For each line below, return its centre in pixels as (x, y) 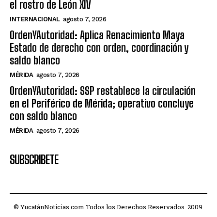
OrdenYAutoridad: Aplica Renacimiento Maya (97, 35)
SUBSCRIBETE (34, 159)
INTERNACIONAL (35, 19)
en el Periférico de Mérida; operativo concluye (102, 103)
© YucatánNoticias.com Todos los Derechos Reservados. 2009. (108, 207)
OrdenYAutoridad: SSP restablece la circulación (103, 91)
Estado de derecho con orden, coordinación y (99, 47)
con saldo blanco (43, 116)
